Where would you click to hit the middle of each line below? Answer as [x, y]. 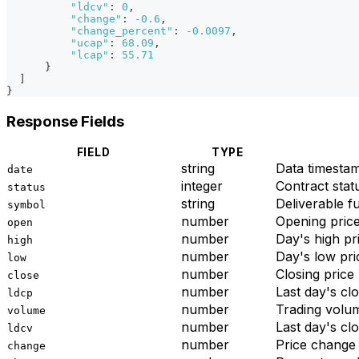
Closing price [315, 274]
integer [202, 186]
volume [26, 311]
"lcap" [90, 54]
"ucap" [90, 42]
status [26, 188]
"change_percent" [122, 30]
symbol [26, 205]
